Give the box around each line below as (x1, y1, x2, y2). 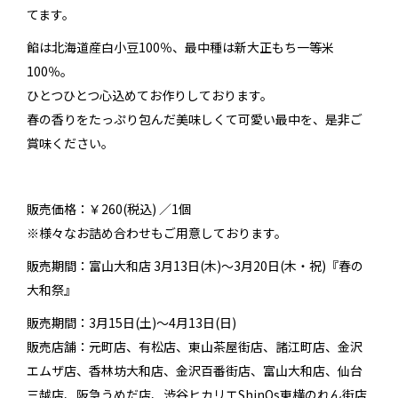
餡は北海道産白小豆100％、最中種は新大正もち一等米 (27, 38, 334, 57)
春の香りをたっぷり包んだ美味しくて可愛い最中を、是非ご (27, 110, 362, 129)
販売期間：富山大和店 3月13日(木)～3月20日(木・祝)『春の (27, 257, 363, 275)
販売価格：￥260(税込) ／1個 (27, 200, 191, 219)
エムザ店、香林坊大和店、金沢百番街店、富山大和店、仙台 (27, 362, 362, 380)
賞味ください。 (27, 134, 114, 153)
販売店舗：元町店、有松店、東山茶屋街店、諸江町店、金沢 (27, 338, 362, 356)
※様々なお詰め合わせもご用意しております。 (27, 224, 287, 243)
